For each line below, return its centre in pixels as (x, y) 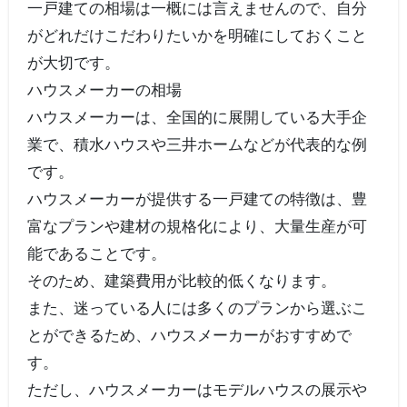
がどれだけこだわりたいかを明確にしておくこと (197, 35)
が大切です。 (73, 63)
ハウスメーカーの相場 (104, 90)
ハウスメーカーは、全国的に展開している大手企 (197, 117)
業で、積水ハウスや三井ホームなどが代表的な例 (197, 144)
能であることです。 (96, 253)
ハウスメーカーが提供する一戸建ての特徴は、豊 (197, 199)
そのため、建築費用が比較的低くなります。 (181, 281)
